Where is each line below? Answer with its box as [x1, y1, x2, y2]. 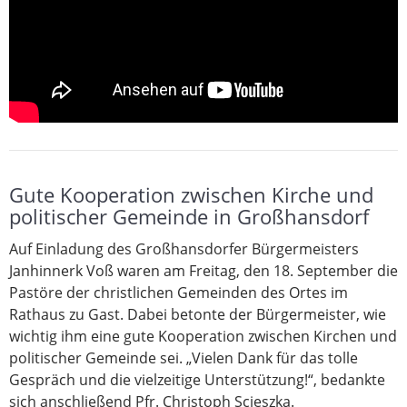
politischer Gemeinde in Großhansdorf [9, 203, 369, 231]
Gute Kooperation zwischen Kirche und [9, 181, 373, 209]
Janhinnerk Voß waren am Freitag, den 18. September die [9, 261, 398, 282]
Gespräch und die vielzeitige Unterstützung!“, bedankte [9, 370, 385, 391]
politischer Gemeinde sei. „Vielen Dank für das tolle [9, 348, 358, 369]
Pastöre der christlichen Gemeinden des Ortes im [9, 283, 348, 303]
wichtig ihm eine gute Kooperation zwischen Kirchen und [9, 326, 397, 347]
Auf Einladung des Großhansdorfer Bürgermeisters [9, 239, 359, 260]
